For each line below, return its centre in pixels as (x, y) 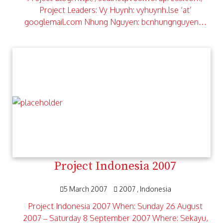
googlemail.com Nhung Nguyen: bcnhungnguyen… (115, 22)
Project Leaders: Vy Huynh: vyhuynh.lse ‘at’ (115, 10)
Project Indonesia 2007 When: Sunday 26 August (115, 206)
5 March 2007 (86, 189)
